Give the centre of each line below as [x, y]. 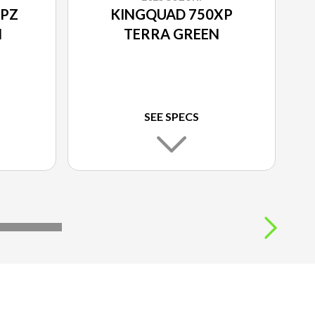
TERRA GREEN [172, 33]
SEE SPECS [172, 116]
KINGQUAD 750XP [172, 14]
